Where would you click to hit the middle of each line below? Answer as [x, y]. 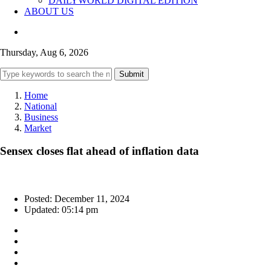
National [41, 106]
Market [38, 128]
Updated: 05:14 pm [61, 210]
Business [41, 117]
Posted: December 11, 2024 [77, 199]
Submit [132, 74]
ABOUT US [49, 11]
